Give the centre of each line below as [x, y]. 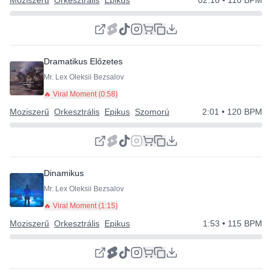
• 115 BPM [241, 223]
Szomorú [152, 112]
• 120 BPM [241, 112]
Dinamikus [64, 173]
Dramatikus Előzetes [83, 61]
